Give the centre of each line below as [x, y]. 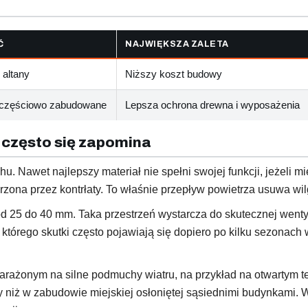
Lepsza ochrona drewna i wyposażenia [212, 104]
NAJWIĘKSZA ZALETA [177, 44]
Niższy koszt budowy [174, 74]
